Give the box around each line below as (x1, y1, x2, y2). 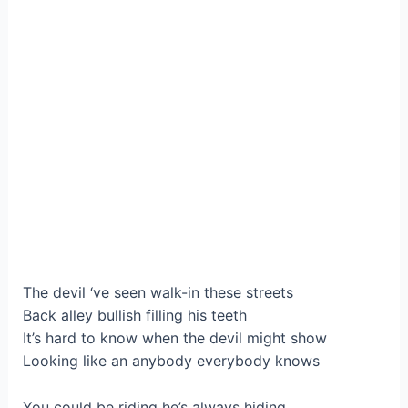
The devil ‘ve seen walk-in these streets (22, 283, 293, 302)
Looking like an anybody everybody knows (22, 352, 320, 371)
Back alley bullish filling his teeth (22, 306, 247, 325)
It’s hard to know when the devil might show (22, 329, 327, 348)
